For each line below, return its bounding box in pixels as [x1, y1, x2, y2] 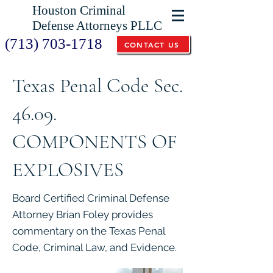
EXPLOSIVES [12, 158, 124, 182]
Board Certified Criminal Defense [12, 192, 169, 204]
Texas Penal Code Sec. [12, 74, 183, 97]
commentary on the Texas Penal [12, 225, 165, 237]
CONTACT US [124, 39, 179, 49]
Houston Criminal [32, 3, 126, 18]
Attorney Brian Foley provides [12, 208, 153, 221]
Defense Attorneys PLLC [32, 18, 162, 33]
